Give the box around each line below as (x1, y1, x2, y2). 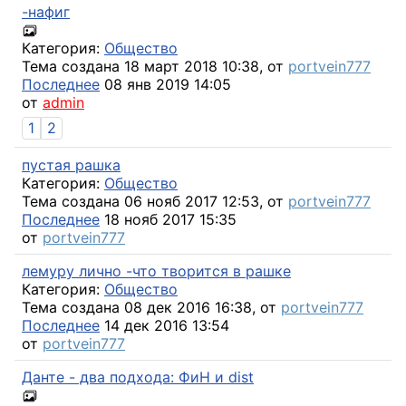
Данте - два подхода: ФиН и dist (22, 367, 254, 386)
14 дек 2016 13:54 (100, 315, 229, 334)
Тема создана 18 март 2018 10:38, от (22, 57, 288, 76)
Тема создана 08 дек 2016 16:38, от (22, 297, 281, 316)
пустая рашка (22, 155, 121, 174)
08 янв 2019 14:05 (100, 75, 231, 94)
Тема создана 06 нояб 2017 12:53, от (22, 191, 288, 210)
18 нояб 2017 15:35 (100, 209, 237, 228)
